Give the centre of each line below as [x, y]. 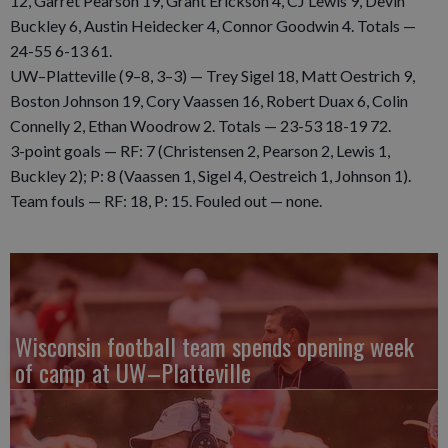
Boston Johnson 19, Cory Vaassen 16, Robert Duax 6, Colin [209, 100]
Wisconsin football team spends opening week [214, 345]
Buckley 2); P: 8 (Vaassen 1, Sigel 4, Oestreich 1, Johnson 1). [210, 175]
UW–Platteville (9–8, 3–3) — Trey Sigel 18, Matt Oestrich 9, [212, 75]
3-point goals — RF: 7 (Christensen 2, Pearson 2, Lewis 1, [200, 150]
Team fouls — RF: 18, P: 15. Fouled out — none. [166, 200]
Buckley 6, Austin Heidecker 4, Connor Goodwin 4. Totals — [213, 25]
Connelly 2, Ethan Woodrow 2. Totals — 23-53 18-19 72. [200, 125]
